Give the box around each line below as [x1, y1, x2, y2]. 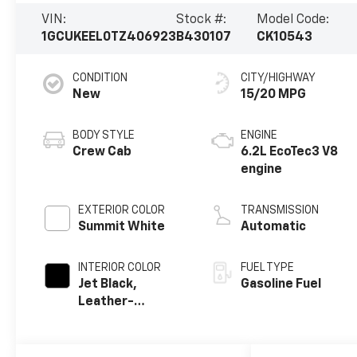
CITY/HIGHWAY [241, 73, 316, 84]
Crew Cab [73, 146, 132, 159]
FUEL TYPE [241, 262, 295, 274]
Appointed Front [78, 313, 181, 327]
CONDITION [73, 73, 128, 84]
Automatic [241, 221, 307, 234]
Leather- [78, 296, 135, 309]
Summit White [78, 221, 166, 234]
